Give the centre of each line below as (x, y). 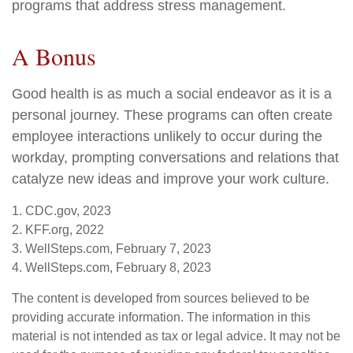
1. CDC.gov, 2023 (61, 211)
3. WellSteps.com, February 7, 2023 (111, 249)
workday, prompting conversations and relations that (175, 158)
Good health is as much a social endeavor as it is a (172, 94)
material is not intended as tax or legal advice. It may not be (176, 336)
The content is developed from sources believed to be (161, 298)
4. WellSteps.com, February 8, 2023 (111, 268)
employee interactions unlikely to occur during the (167, 136)
